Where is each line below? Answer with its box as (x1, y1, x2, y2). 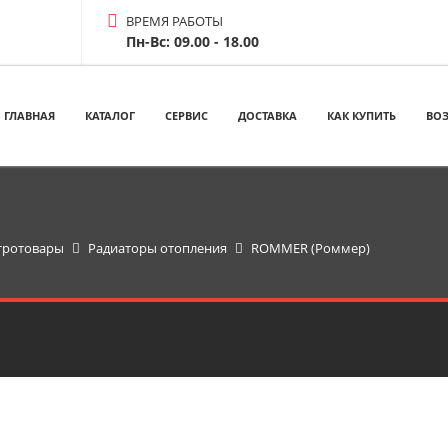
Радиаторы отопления (87, 238, 227, 257)
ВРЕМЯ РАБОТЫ (126, 12, 224, 30)
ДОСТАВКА (238, 108, 297, 124)
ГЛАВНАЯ (4, 108, 55, 124)
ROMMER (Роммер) (250, 238, 370, 257)
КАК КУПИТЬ (327, 108, 396, 124)
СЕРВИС (165, 108, 208, 124)
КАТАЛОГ (85, 108, 135, 124)
